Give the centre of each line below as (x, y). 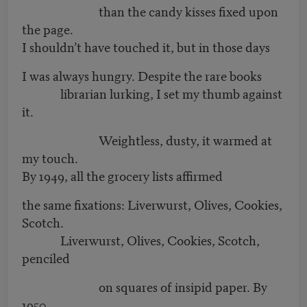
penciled (46, 258)
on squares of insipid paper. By (145, 286)
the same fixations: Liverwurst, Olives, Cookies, (152, 204)
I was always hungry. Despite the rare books (142, 75)
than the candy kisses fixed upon (150, 11)
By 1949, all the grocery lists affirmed (122, 175)
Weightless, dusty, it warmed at (147, 140)
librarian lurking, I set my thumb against (152, 93)
